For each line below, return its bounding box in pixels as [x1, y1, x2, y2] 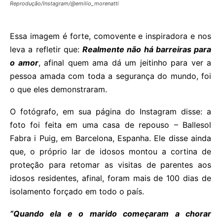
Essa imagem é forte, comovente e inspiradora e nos [10, 31, 211, 41]
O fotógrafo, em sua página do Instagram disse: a [10, 106, 211, 116]
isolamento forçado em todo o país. [10, 186, 144, 196]
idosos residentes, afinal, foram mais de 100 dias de [10, 173, 211, 183]
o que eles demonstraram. [10, 84, 107, 94]
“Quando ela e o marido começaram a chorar [10, 208, 211, 219]
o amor [10, 57, 38, 68]
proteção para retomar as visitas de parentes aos [10, 159, 211, 170]
